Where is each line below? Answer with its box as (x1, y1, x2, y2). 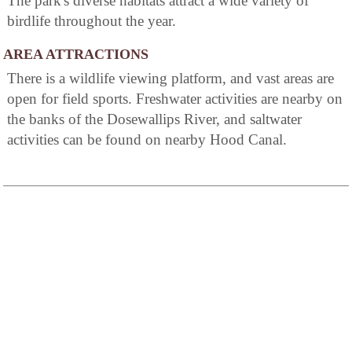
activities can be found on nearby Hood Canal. (7, 131, 287, 148)
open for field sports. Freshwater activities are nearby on (7, 90, 343, 108)
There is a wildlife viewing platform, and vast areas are (7, 70, 334, 87)
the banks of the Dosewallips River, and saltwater (7, 111, 302, 128)
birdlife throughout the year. (7, 13, 176, 30)
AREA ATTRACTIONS (3, 46, 148, 63)
